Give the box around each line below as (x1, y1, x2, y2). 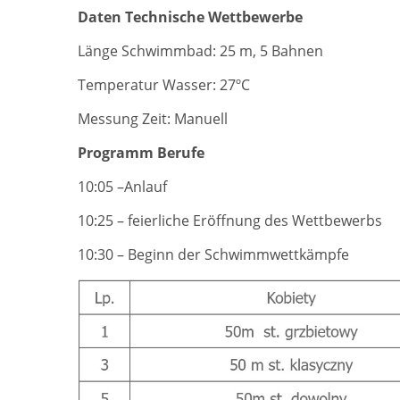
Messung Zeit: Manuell (78, 108, 228, 129)
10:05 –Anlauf (78, 176, 167, 196)
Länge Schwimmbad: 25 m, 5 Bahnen (78, 40, 323, 61)
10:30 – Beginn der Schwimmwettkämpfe (78, 244, 349, 264)
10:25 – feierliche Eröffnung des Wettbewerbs (78, 210, 382, 230)
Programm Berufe (78, 142, 204, 162)
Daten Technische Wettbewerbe (78, 6, 303, 27)
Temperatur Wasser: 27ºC (78, 74, 250, 95)
